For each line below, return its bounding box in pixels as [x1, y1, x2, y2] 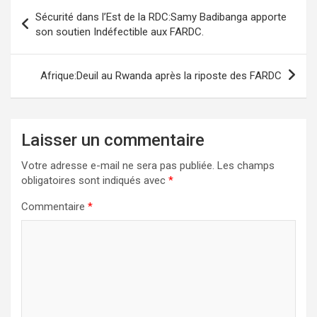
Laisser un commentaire [21, 129, 204, 150]
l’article [10, 40, 71, 62]
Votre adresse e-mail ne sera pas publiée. [21, 158, 214, 172]
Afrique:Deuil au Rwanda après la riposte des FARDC [40, 69, 282, 82]
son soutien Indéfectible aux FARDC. [35, 25, 204, 38]
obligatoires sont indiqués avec [21, 173, 168, 187]
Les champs [217, 158, 275, 172]
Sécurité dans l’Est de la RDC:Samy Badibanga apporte [35, 10, 287, 23]
